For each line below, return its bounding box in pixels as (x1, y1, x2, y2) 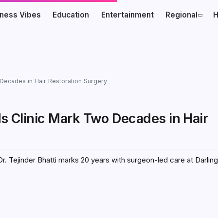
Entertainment (101, 10, 154, 19)
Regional (165, 10, 198, 19)
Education (53, 10, 90, 19)
